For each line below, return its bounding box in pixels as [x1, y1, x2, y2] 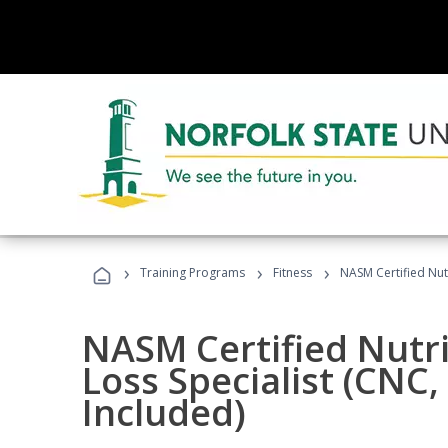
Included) [82, 388, 246, 437]
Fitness [273, 264, 312, 281]
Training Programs [140, 264, 245, 281]
